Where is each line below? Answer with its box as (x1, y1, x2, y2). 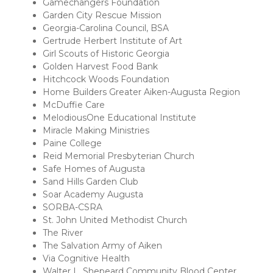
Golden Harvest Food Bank (43, 61, 158, 73)
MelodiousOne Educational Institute (43, 112, 196, 124)
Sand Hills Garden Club (43, 176, 138, 188)
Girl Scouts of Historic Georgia (43, 48, 169, 60)
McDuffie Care (43, 99, 105, 111)
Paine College (43, 138, 102, 149)
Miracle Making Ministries (43, 125, 149, 136)
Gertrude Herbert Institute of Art (43, 35, 182, 47)
